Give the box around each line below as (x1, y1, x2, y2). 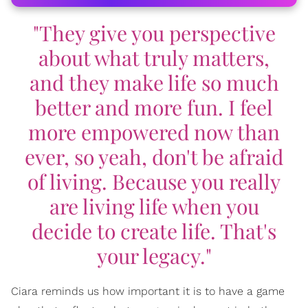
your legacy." (96, 241, 212, 269)
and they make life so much (29, 68, 279, 96)
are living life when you (49, 192, 259, 220)
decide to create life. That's (32, 217, 276, 245)
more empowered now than (28, 118, 280, 146)
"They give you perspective (32, 19, 276, 47)
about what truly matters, (38, 43, 269, 71)
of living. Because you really (27, 167, 280, 195)
